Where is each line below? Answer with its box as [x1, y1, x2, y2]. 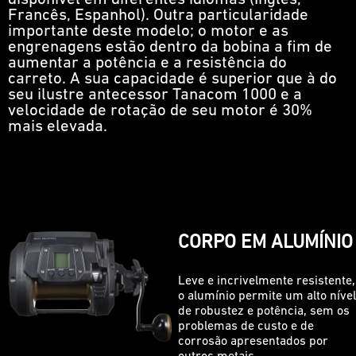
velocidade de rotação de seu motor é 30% [8, 103, 312, 120]
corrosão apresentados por [178, 335, 328, 348]
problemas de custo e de [178, 319, 314, 333]
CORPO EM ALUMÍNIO [178, 233, 353, 253]
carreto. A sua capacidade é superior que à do [8, 71, 337, 88]
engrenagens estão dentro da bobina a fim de [8, 39, 332, 56]
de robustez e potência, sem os [178, 304, 350, 318]
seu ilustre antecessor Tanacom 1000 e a [8, 87, 302, 104]
